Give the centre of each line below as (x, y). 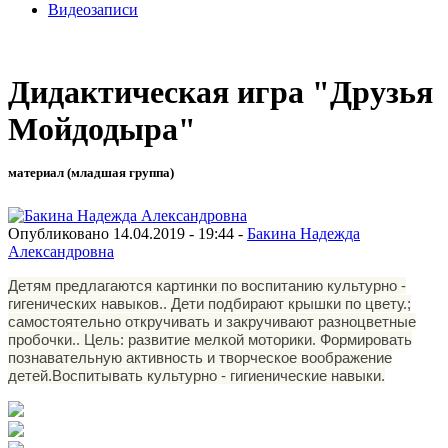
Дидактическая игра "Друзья (220, 92)
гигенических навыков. (85, 303)
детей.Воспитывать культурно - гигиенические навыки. (196, 375)
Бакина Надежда (303, 233)
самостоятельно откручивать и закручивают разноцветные (212, 321)
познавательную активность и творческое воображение (200, 357)
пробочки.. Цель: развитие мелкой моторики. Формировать (210, 339)
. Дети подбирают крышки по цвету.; (287, 303)
